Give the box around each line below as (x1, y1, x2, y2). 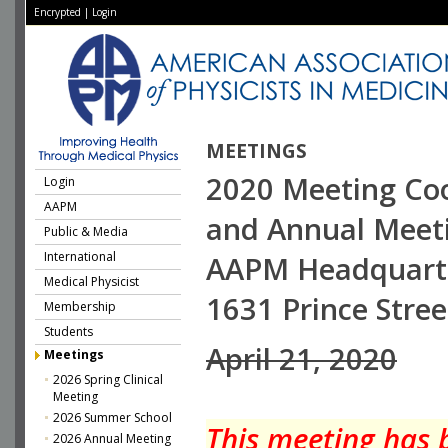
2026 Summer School (53, 409, 172, 426)
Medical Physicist (44, 273, 139, 290)
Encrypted (34, 5, 81, 19)
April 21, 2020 (206, 339, 397, 379)
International (44, 248, 116, 265)
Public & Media (44, 223, 128, 240)
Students (44, 323, 93, 340)
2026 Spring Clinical (53, 371, 163, 388)
